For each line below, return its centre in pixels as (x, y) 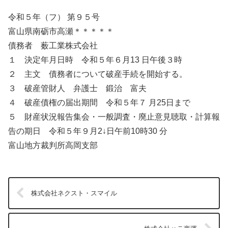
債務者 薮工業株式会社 (53, 45)
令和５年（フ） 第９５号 (54, 17)
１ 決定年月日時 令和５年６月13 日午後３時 (95, 60)
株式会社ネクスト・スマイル (74, 193)
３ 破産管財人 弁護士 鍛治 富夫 (77, 88)
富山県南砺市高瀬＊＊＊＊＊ (61, 31)
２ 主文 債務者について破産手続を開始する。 (98, 74)
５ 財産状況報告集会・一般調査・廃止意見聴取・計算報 (114, 117)
